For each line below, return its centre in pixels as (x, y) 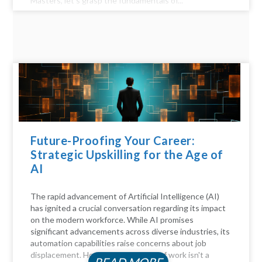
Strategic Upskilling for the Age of (127, 155)
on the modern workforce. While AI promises (112, 220)
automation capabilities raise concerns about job (119, 243)
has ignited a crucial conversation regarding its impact (128, 208)
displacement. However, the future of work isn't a (120, 255)
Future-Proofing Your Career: (113, 141)
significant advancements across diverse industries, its (130, 232)
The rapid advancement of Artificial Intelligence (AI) (125, 196)
